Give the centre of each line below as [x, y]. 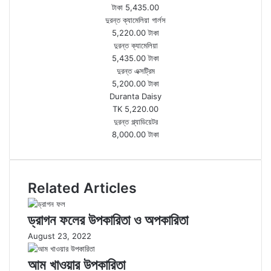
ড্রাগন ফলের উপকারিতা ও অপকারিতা [108, 220]
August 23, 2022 [60, 236]
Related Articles [82, 188]
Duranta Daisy [135, 96]
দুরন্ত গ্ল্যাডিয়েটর [135, 122]
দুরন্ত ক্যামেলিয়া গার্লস [135, 20]
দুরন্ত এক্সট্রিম [135, 71]
